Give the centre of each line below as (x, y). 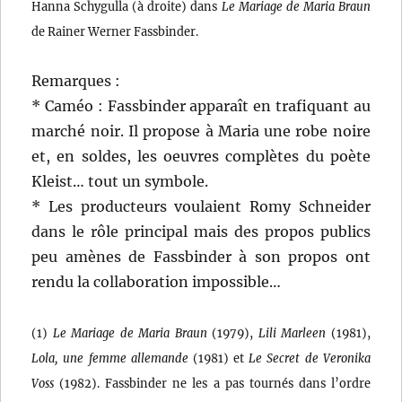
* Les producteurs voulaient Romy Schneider (201, 206)
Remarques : (76, 80)
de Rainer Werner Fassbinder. (115, 31)
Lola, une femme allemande (110, 358)
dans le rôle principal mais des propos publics (201, 231)
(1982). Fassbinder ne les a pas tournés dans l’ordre (212, 383)
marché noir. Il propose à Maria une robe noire (201, 131)
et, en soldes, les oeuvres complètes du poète (201, 156)
